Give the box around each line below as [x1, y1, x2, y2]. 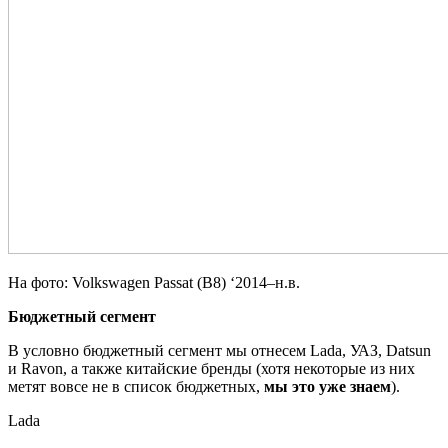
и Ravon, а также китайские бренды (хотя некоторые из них [8, 359, 415, 377]
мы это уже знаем [264, 377, 391, 395]
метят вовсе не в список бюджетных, [8, 377, 264, 395]
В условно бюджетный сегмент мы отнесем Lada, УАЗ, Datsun [8, 341, 431, 359]
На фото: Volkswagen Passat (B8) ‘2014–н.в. [8, 273, 300, 291]
